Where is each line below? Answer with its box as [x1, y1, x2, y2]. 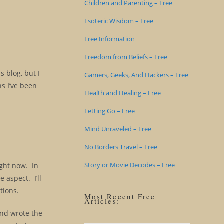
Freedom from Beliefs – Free [84, 52, 167, 61]
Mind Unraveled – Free [84, 124, 151, 133]
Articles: [84, 196, 120, 206]
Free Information [84, 34, 135, 43]
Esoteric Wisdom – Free [84, 16, 153, 25]
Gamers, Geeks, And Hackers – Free [84, 70, 188, 79]
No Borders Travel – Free [84, 142, 157, 151]
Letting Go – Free [84, 106, 135, 115]
